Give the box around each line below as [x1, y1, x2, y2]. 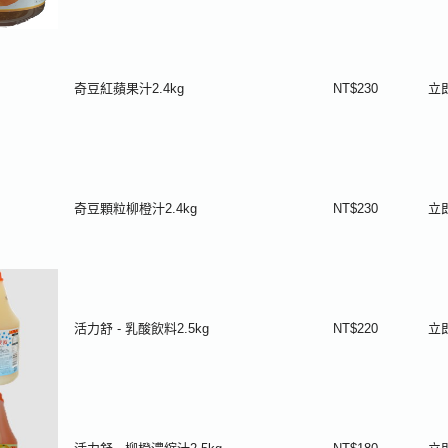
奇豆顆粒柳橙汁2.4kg [74, 201, 197, 216]
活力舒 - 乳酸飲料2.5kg [74, 321, 209, 336]
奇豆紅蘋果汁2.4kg [74, 81, 184, 96]
